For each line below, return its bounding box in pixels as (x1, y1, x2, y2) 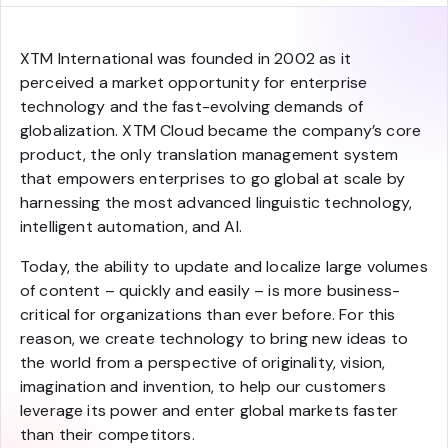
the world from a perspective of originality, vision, (20, 352, 386, 373)
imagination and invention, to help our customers (20, 376, 386, 397)
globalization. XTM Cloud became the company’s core (20, 120, 422, 141)
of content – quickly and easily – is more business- (20, 280, 401, 301)
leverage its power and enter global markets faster (20, 400, 399, 421)
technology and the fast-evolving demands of (20, 96, 363, 117)
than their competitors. (20, 424, 195, 445)
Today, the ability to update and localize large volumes (20, 256, 428, 277)
